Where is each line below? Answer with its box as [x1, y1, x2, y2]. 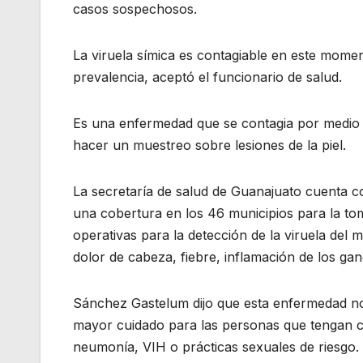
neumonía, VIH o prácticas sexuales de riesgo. [73, 338, 359, 355]
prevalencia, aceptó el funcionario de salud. [73, 68, 342, 85]
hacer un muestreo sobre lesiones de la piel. [73, 136, 346, 153]
